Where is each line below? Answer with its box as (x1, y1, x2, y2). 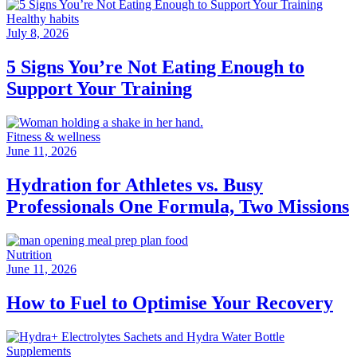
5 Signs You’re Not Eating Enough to (6, 57, 304, 77)
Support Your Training (6, 78, 192, 99)
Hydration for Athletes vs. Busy (6, 174, 263, 195)
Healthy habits (6, 12, 79, 26)
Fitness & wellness (6, 129, 100, 143)
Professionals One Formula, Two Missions (6, 195, 349, 217)
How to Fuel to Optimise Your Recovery (6, 292, 333, 313)
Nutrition (6, 247, 52, 261)
